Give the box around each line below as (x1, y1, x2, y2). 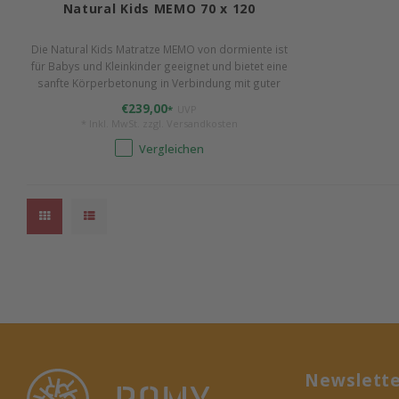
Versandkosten (166, 117, 238, 131)
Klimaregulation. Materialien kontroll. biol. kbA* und (28, 93, 290, 108)
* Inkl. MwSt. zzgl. (80, 117, 167, 131)
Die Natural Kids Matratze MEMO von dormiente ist (30, 42, 288, 57)
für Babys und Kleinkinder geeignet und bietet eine (30, 59, 288, 74)
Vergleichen (138, 142, 204, 158)
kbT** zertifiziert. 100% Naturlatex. (70, 110, 248, 125)
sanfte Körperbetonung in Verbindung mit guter (37, 76, 281, 91)
